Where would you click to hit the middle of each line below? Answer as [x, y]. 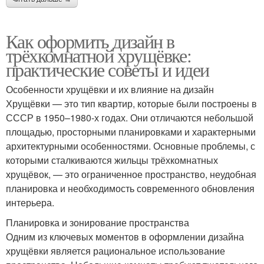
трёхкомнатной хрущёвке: [99, 55]
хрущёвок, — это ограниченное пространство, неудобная [131, 174]
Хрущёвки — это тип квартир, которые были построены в [131, 103]
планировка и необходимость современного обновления [130, 188]
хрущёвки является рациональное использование [115, 250]
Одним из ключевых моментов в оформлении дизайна [125, 236]
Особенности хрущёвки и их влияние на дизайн [110, 89]
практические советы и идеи [108, 69]
